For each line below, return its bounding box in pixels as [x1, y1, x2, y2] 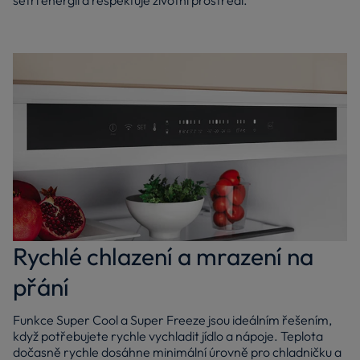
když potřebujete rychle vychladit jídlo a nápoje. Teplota [13, 328, 323, 345]
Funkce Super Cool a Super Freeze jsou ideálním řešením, [13, 312, 332, 329]
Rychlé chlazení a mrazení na [13, 241, 313, 272]
